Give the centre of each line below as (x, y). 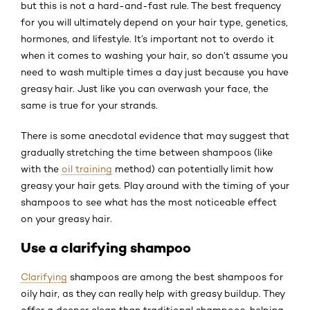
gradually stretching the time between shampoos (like (147, 152)
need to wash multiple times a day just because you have (155, 72)
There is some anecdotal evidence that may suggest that (155, 135)
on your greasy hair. (66, 218)
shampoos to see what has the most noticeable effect (149, 202)
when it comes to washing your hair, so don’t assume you (154, 55)
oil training (87, 168)
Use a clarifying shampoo (106, 247)
